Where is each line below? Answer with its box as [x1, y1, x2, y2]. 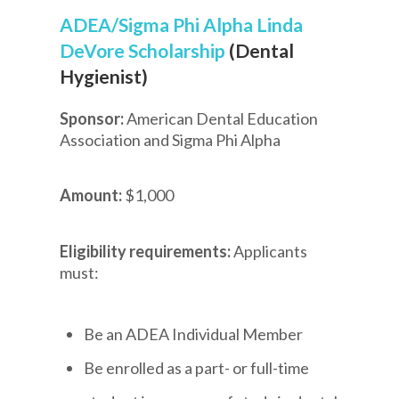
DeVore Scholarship [60, 38, 226, 61]
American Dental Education [126, 108, 319, 128]
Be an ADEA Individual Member [84, 324, 304, 345]
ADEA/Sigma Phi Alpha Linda [60, 12, 304, 36]
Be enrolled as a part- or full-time [84, 358, 310, 379]
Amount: [60, 185, 126, 206]
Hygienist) [60, 64, 149, 87]
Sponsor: [60, 108, 127, 128]
